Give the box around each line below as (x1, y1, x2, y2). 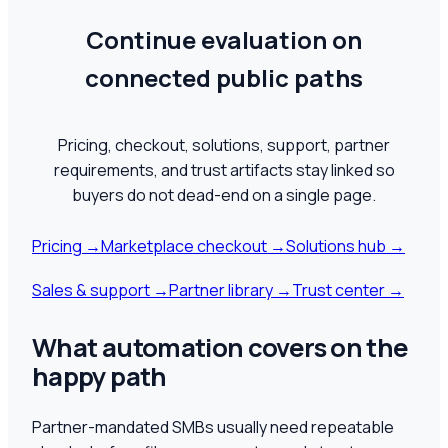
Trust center (292, 278, 385, 301)
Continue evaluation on (86, 23, 362, 57)
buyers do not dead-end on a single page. (72, 184, 376, 207)
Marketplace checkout (101, 234, 267, 257)
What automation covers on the (32, 330, 409, 366)
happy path (32, 359, 167, 395)
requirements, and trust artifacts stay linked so (53, 159, 395, 182)
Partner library (169, 278, 273, 301)
